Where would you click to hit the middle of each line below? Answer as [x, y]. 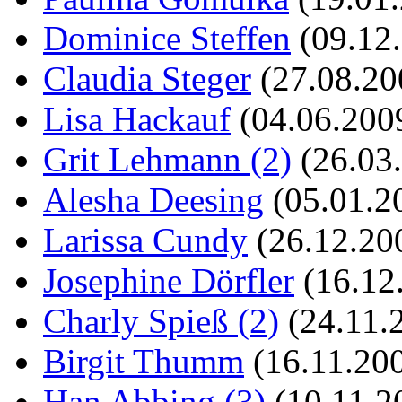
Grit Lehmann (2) [167, 159]
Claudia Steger [147, 78]
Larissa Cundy [145, 240]
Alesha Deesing [153, 199]
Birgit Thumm [144, 361]
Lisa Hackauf [137, 118]
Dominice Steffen [167, 38]
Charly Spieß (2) [161, 320]
